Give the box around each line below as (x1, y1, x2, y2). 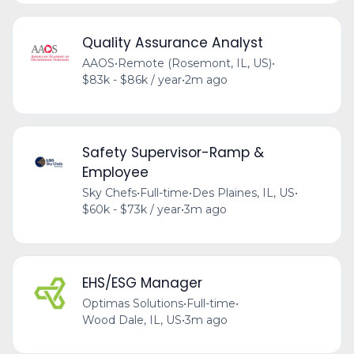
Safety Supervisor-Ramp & (81, 143, 264, 163)
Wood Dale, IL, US (81, 312, 182, 327)
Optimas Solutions (81, 296, 183, 311)
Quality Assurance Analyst (81, 33, 263, 53)
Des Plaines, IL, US (191, 186, 295, 201)
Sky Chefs (81, 186, 137, 201)
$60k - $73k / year (81, 202, 181, 217)
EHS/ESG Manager (81, 273, 202, 292)
